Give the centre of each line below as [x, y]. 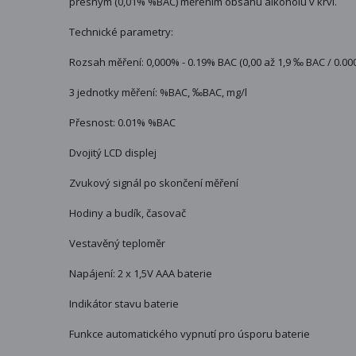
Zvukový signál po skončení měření [154, 182]
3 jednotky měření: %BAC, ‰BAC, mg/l [158, 92]
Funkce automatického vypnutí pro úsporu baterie [190, 333]
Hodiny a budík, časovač [128, 213]
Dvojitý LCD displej [113, 152]
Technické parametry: [121, 31]
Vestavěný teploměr [117, 243]
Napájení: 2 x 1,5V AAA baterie [141, 273]
